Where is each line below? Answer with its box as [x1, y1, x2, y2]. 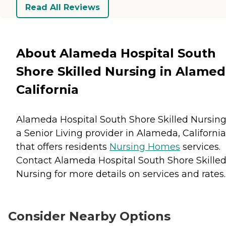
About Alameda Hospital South [16, 45, 216, 61]
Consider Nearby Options [8, 208, 171, 223]
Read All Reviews [25, 2, 100, 12]
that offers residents [16, 141, 109, 152]
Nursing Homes [109, 141, 180, 152]
